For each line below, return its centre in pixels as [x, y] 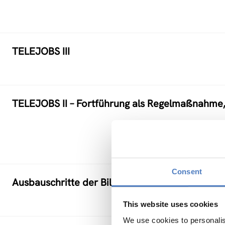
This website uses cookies [170, 204]
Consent [187, 171]
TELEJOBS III [41, 51]
